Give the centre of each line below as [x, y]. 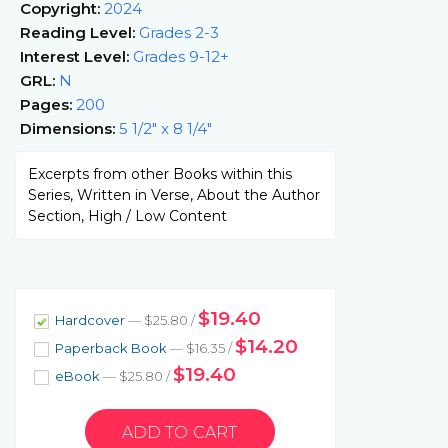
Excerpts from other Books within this [160, 173]
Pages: [46, 104]
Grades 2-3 [177, 32]
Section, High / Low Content [127, 215]
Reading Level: [77, 32]
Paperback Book [111, 347]
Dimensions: [67, 128]
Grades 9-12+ [179, 56]
